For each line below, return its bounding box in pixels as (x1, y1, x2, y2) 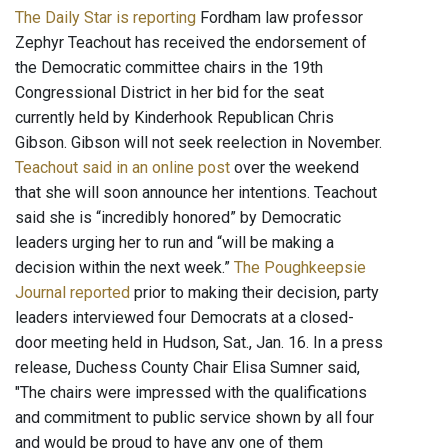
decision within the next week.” (15, 258, 234, 278)
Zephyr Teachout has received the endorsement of (15, 33, 367, 53)
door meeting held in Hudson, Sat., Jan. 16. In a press (15, 333, 383, 353)
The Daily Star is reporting (15, 8, 196, 28)
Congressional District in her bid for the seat (15, 83, 324, 103)
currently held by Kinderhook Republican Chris (15, 108, 334, 128)
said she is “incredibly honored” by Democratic (15, 208, 341, 228)
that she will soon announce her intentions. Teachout (15, 183, 377, 203)
